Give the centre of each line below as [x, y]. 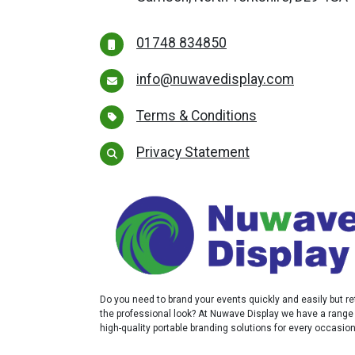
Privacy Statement [193, 153]
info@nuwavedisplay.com [215, 80]
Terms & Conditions [197, 116]
